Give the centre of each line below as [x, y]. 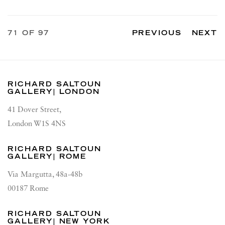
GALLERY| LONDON [54, 91]
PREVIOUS [157, 33]
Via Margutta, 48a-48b [45, 175]
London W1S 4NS [37, 124]
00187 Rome [28, 189]
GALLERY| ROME [47, 156]
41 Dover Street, [34, 110]
